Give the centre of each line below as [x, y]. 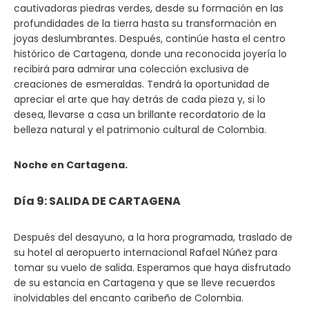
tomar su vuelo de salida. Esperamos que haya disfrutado [152, 268]
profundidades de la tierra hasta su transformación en [145, 23]
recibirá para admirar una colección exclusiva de [131, 69]
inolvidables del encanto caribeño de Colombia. [129, 298]
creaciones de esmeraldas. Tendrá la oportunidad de [142, 84]
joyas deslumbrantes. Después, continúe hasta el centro [150, 39]
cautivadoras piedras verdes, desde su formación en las [149, 8]
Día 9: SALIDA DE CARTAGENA [97, 201]
